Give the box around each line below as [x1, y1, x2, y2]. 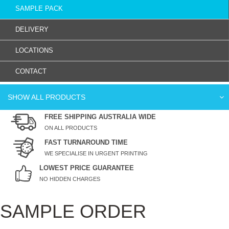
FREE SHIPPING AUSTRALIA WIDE [44, 112, 156, 121]
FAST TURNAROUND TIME [44, 138, 128, 146]
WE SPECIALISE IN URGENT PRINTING [44, 150, 148, 156]
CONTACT [15, 67, 47, 75]
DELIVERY [15, 25, 49, 33]
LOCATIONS [15, 46, 53, 54]
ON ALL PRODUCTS [44, 124, 97, 131]
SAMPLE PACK [15, 4, 63, 12]
